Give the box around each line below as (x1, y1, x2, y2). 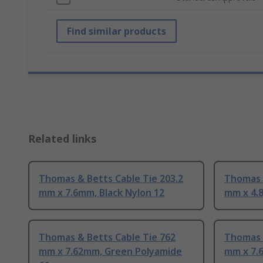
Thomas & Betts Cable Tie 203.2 (39, 172, 183, 186)
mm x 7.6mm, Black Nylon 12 (39, 186, 164, 200)
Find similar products (67, 25, 166, 38)
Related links (28, 131, 97, 146)
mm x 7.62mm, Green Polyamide (39, 245, 182, 258)
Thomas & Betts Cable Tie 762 (39, 231, 176, 244)
